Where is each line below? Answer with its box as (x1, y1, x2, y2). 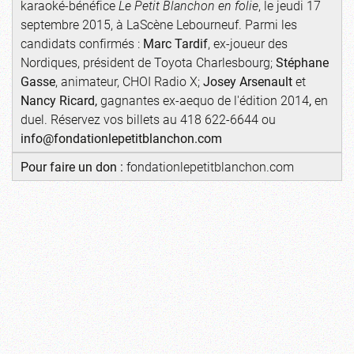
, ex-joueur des (208, 35, 288, 52)
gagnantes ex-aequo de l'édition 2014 (100, 92, 309, 109)
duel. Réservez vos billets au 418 (21, 111, 201, 128)
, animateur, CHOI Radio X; (55, 73, 203, 90)
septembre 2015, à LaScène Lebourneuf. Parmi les (21, 16, 297, 33)
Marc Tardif (143, 35, 208, 52)
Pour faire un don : (21, 158, 123, 175)
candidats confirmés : (21, 35, 143, 52)
